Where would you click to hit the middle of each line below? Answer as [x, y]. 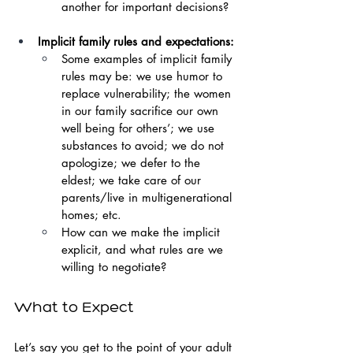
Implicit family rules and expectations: [136, 41]
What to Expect [74, 307]
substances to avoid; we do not [145, 145]
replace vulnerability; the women [148, 93]
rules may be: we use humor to [144, 76]
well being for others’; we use [140, 128]
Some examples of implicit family [149, 59]
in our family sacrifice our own [142, 111]
